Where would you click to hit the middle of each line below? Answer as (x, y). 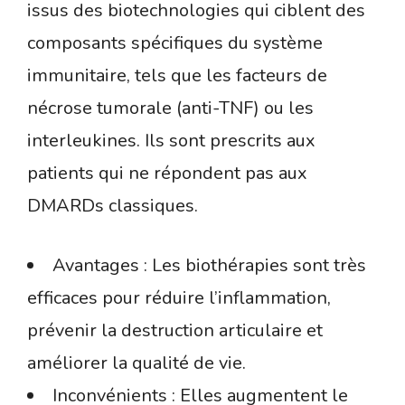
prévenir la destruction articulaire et (175, 331)
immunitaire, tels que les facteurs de (177, 76)
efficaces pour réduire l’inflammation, (179, 298)
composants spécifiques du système (175, 43)
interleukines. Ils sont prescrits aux (171, 141)
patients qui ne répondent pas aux (167, 174)
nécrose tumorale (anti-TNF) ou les (170, 108)
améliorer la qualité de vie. (137, 363)
